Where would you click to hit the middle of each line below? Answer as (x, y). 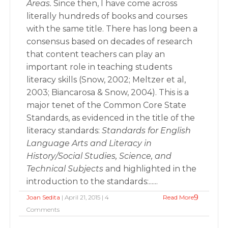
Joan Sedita (44, 197)
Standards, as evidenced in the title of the (111, 118)
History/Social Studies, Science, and (99, 156)
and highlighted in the (150, 169)
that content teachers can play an (96, 54)
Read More (178, 197)
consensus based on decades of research (110, 41)
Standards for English (147, 131)
